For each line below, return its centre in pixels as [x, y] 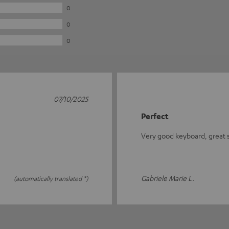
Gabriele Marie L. [168, 178]
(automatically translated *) [51, 179]
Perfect [155, 116]
